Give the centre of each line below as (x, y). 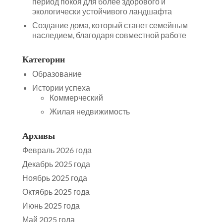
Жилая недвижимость (89, 111)
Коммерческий (76, 98)
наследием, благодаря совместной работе (109, 35)
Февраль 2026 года (57, 150)
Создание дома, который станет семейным (110, 25)
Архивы (38, 136)
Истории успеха (61, 88)
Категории (43, 59)
